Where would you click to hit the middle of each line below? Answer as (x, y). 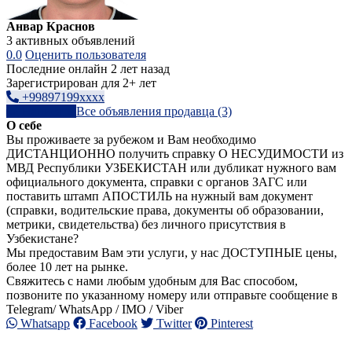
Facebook (112, 323)
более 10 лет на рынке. (67, 267)
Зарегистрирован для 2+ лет (81, 83)
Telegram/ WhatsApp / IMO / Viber (95, 309)
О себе (24, 125)
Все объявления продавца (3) (154, 111)
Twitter (172, 323)
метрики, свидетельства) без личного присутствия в (146, 224)
